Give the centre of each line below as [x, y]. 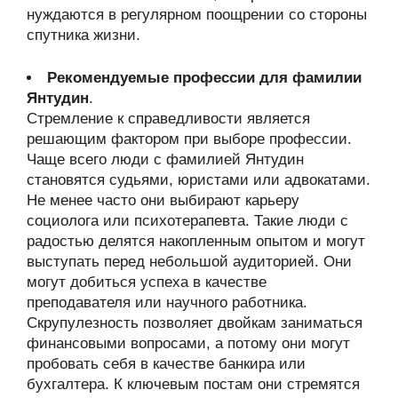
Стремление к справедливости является [168, 119]
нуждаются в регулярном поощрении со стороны [197, 14]
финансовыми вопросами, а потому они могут [188, 343]
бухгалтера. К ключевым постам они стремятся [193, 384]
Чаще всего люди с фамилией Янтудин [165, 159]
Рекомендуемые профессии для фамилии [204, 78]
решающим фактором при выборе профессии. [189, 139]
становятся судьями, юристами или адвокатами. [199, 180]
